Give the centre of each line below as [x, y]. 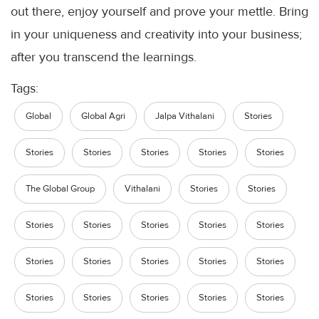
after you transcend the [77, 57]
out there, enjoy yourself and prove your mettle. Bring [159, 11]
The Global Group [60, 189]
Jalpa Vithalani [185, 116]
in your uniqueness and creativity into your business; [156, 34]
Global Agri [103, 116]
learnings [168, 57]
